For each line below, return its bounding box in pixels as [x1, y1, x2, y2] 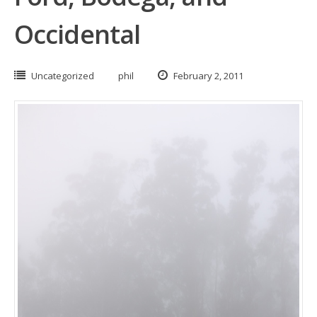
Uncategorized [31, 69, 94, 82]
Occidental [14, 17, 141, 52]
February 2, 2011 [171, 69, 243, 82]
